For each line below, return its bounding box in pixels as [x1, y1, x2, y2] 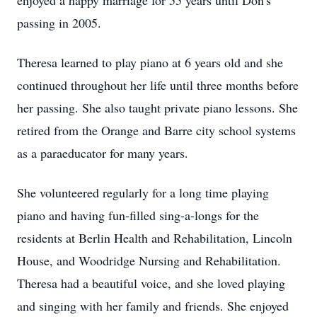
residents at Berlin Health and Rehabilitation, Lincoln [17, 229, 292, 246]
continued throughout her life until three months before [17, 76, 299, 93]
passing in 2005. [17, 14, 101, 31]
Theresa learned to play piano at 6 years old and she [17, 54, 283, 71]
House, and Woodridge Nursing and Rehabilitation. [17, 252, 281, 269]
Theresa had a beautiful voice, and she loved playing [17, 275, 285, 292]
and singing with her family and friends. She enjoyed [17, 297, 289, 314]
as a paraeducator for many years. [17, 144, 188, 161]
